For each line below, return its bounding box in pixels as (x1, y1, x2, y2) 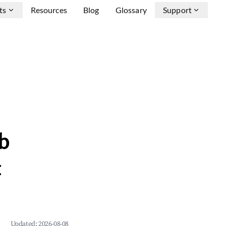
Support (162, 5, 192, 15)
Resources (30, 5, 67, 15)
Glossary (115, 5, 147, 15)
